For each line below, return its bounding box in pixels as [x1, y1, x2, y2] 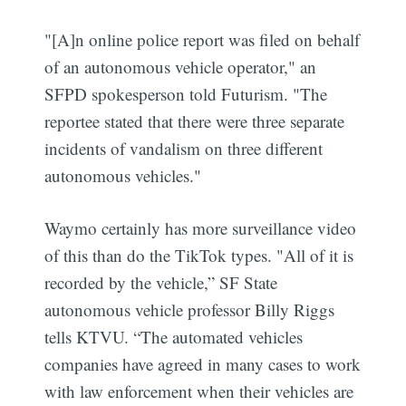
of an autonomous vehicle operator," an [44, 54, 317, 78]
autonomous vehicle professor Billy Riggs [44, 298, 335, 322]
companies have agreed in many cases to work [44, 353, 362, 376]
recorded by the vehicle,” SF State [44, 271, 278, 295]
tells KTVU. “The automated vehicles [44, 325, 304, 349]
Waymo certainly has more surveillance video [44, 217, 357, 240]
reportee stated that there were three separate [44, 109, 345, 132]
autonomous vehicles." [44, 163, 202, 187]
